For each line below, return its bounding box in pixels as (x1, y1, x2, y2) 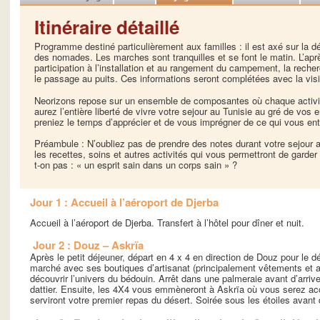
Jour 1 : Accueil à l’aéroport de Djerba (30, 194, 219, 210)
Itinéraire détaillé (34, 13, 179, 40)
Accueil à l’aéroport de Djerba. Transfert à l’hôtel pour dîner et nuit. (30, 215, 304, 229)
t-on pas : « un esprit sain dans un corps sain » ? (34, 158, 237, 172)
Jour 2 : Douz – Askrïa (33, 237, 144, 254)
